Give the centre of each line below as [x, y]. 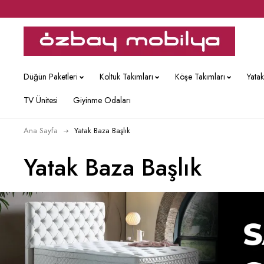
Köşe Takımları [200, 77]
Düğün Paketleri [51, 77]
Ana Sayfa [41, 131]
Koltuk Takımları [126, 77]
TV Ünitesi [41, 100]
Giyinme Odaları [102, 100]
